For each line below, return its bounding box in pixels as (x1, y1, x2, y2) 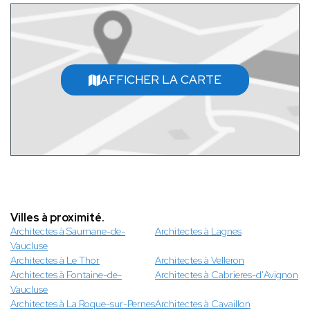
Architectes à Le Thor (10, 254, 100, 267)
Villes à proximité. (10, 210, 104, 226)
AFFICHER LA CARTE (100, 71, 221, 87)
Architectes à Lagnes (155, 225, 241, 238)
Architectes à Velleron (155, 254, 244, 267)
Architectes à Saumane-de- (10, 225, 125, 238)
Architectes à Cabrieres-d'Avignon (155, 268, 298, 282)
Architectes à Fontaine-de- (10, 268, 122, 282)
